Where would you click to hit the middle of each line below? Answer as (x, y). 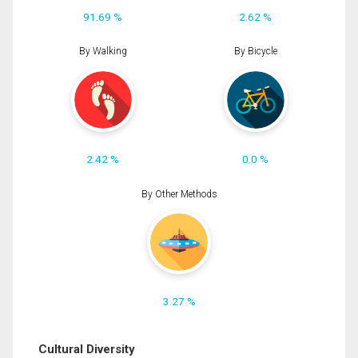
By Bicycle (255, 52)
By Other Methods (179, 194)
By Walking (103, 52)
